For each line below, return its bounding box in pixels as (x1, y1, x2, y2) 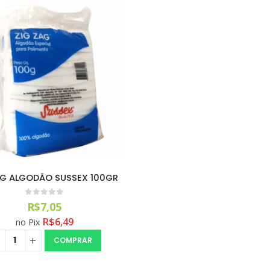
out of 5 (30, 198, 74, 205)
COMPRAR (53, 235, 92, 246)
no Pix (15, 216, 40, 228)
